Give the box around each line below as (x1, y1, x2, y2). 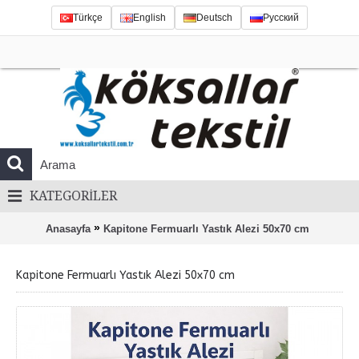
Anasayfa (46, 222, 91, 235)
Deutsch (196, 12, 232, 23)
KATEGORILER (30, 188, 117, 204)
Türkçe (73, 12, 103, 23)
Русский (263, 12, 299, 23)
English (133, 12, 166, 23)
